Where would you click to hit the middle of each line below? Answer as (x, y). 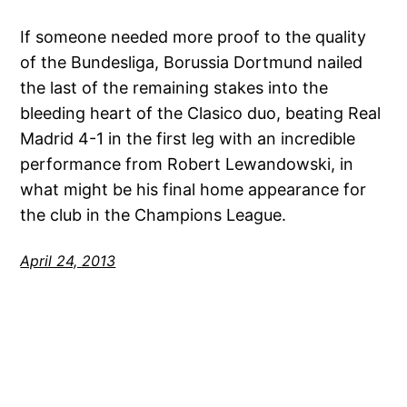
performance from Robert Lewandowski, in (187, 164)
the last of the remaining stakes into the (174, 88)
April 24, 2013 (68, 261)
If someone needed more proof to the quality (194, 37)
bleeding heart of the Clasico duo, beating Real (201, 114)
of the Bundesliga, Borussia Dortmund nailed (192, 63)
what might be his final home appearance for (194, 190)
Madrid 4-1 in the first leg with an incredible (188, 139)
